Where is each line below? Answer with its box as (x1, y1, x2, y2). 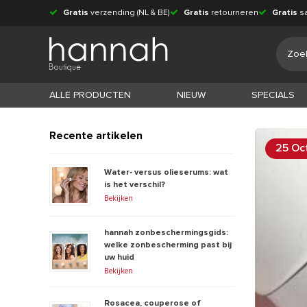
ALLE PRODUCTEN (49, 90, 131, 100)
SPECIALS (251, 90, 295, 100)
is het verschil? (104, 180, 165, 189)
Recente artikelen (49, 130, 143, 141)
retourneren (209, 9, 258, 17)
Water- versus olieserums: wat (104, 168, 228, 177)
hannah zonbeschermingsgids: (104, 228, 228, 237)
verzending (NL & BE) (88, 9, 170, 17)
